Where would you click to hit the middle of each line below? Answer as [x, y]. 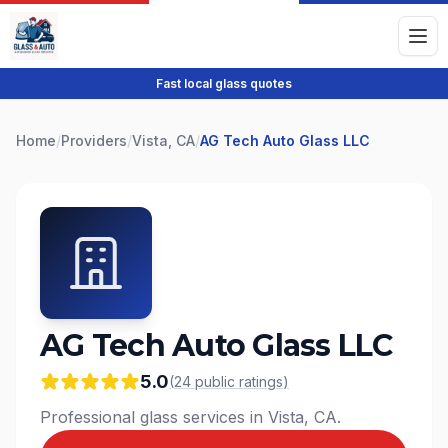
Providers [94, 140]
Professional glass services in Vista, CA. [190, 417]
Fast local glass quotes [224, 83]
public [215, 381]
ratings [261, 381]
